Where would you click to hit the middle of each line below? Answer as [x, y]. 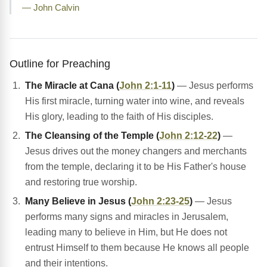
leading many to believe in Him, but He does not [126, 232]
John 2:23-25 [160, 201]
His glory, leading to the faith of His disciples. [119, 117]
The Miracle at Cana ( [72, 86]
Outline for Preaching [60, 64]
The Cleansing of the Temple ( [92, 136]
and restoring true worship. [81, 182]
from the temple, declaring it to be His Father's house [136, 167]
